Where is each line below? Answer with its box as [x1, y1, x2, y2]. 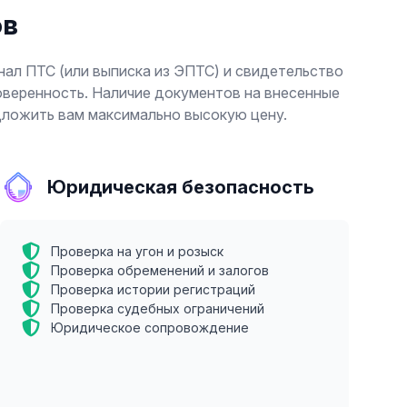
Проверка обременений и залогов [51, 263, 269, 278]
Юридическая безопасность [47, 176, 314, 198]
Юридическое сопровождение [51, 320, 249, 335]
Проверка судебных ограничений [51, 301, 264, 316]
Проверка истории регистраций [51, 282, 255, 297]
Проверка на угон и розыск [51, 243, 223, 259]
